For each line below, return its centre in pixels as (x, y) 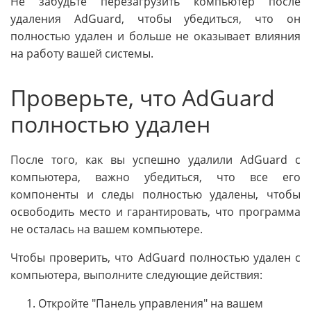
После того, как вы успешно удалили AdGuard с (155, 159)
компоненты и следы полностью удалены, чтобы (155, 194)
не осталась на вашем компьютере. (107, 229)
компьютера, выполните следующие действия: (136, 275)
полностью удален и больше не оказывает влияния (155, 36)
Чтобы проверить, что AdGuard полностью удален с (155, 257)
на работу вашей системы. (82, 54)
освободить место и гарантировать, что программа (155, 211)
